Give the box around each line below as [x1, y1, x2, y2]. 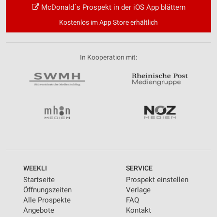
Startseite [23, 175, 55, 185]
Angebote [23, 206, 54, 215]
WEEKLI [23, 164, 47, 172]
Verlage [126, 186, 151, 195]
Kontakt [126, 206, 151, 215]
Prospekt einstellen [126, 175, 188, 185]
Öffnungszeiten [23, 186, 72, 195]
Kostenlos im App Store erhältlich [59, 18, 158, 26]
